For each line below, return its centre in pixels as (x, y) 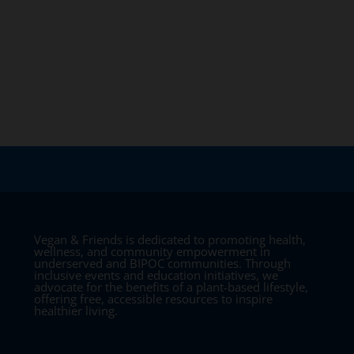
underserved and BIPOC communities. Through (163, 263)
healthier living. (76, 310)
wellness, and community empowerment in (153, 251)
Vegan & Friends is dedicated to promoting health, (170, 239)
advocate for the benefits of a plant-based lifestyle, (171, 286)
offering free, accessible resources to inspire (154, 298)
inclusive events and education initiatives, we (156, 275)
